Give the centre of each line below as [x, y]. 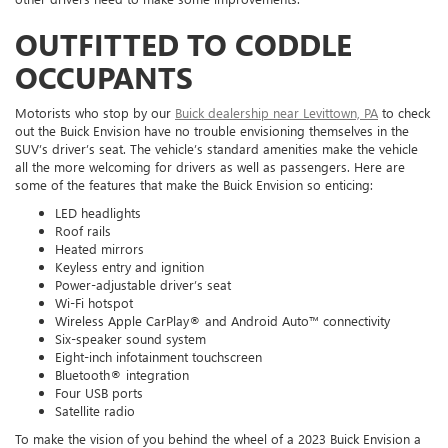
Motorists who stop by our [95, 112]
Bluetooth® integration [122, 374]
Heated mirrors [99, 248]
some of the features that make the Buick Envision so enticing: [194, 184]
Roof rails [83, 230]
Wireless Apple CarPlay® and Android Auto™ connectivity [222, 320]
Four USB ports [99, 392]
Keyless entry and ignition [129, 266]
